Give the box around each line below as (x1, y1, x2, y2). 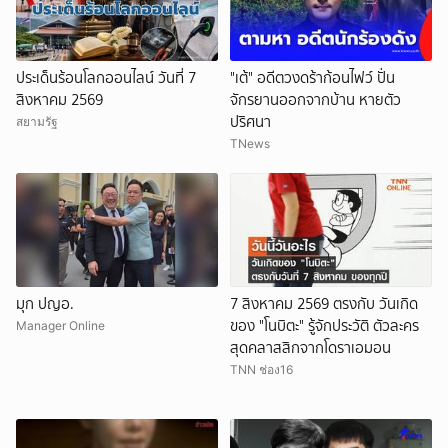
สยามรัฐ (16, 114, 58, 130)
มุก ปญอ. (16, 293, 74, 316)
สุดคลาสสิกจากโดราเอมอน (230, 337, 391, 360)
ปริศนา (230, 111, 271, 134)
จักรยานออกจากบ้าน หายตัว (230, 89, 401, 112)
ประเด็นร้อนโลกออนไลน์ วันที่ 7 (16, 67, 196, 90)
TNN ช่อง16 (230, 362, 293, 378)
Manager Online (16, 318, 105, 334)
